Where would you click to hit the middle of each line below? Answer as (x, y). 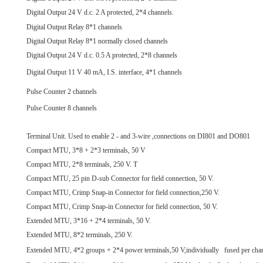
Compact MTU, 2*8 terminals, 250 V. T (82, 165)
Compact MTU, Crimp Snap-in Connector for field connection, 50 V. (123, 207)
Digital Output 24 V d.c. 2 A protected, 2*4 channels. (100, 13)
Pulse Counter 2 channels (62, 92)
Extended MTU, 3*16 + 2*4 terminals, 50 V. (90, 221)
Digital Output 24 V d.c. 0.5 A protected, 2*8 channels (102, 55)
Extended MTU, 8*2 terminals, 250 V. (80, 235)
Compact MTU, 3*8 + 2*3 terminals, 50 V (86, 151)
